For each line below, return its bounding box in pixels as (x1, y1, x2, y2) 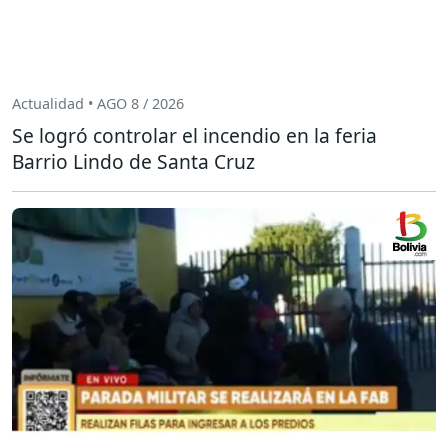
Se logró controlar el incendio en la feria (12, 121, 377, 149)
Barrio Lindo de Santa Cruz (12, 147, 255, 175)
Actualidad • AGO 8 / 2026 (12, 94, 184, 114)
